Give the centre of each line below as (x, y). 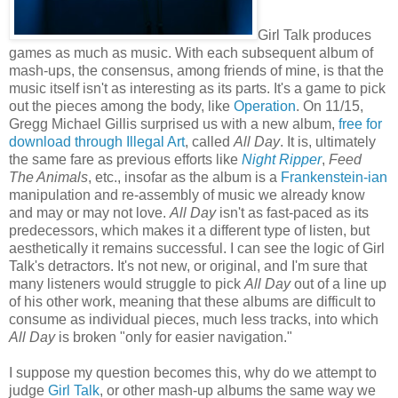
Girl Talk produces (314, 36)
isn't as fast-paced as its (294, 213)
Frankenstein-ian (334, 178)
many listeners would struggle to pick (127, 284)
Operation (265, 107)
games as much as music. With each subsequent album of (191, 53)
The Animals (48, 178)
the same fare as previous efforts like (125, 160)
